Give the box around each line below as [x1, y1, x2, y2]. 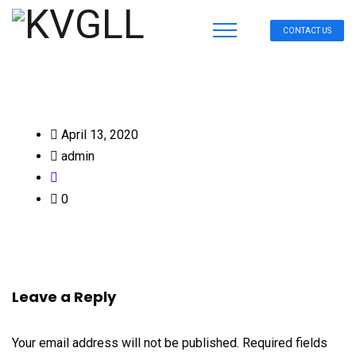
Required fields [242, 335, 327, 350]
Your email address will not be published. [12, 335, 239, 350]
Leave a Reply [12, 287, 116, 307]
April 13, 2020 [58, 127, 138, 142]
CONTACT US [283, 26, 331, 35]
